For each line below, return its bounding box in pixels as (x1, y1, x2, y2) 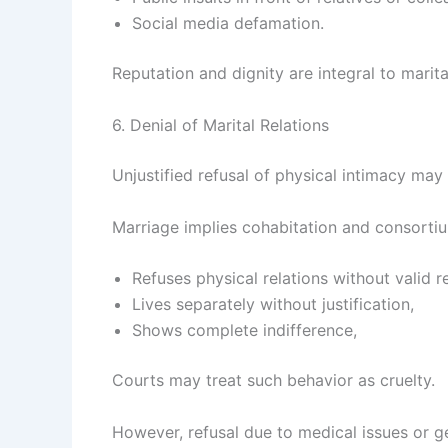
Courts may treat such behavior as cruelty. (112, 370, 435, 391)
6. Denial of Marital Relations (112, 115, 329, 136)
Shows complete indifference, (132, 320, 357, 341)
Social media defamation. (132, 13, 324, 34)
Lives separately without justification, (132, 294, 414, 315)
